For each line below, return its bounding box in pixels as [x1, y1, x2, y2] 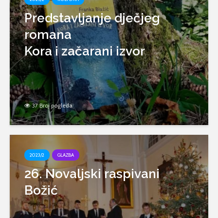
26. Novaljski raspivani [24, 166, 160, 181]
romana [24, 27, 72, 42]
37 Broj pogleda [32, 102, 73, 109]
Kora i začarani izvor [24, 44, 145, 58]
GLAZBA [57, 152, 74, 158]
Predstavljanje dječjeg [24, 11, 160, 25]
